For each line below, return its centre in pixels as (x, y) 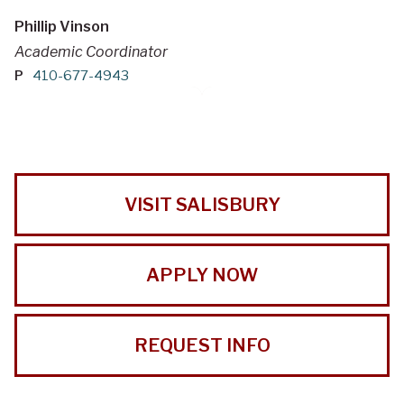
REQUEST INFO (202, 346)
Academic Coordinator (91, 52)
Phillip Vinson (62, 27)
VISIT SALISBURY (202, 205)
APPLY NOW (202, 275)
